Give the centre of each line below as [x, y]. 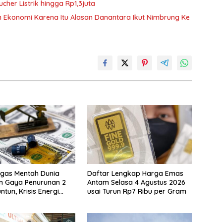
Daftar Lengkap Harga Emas [135, 174]
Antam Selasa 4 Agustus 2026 [136, 183]
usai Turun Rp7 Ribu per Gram [137, 192]
